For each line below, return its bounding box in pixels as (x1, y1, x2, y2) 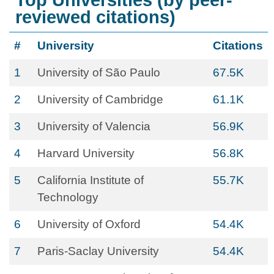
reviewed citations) (15, 7, 176, 27)
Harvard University (37, 147, 135, 160)
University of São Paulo (37, 66, 160, 79)
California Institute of (37, 174, 144, 187)
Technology (37, 191, 98, 204)
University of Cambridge (37, 93, 163, 106)
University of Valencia (37, 120, 150, 133)
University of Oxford (37, 218, 141, 231)
